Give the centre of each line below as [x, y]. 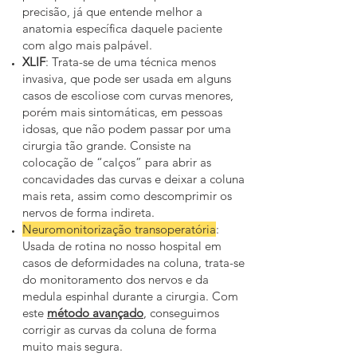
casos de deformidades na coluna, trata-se [133, 263]
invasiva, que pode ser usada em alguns [127, 78]
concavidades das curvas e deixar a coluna [133, 179]
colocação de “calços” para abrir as [117, 162]
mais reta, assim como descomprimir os [127, 196]
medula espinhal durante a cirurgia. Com [130, 296]
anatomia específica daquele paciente [122, 28]
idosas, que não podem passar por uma [127, 129]
